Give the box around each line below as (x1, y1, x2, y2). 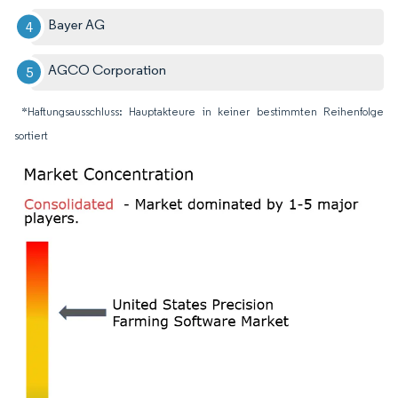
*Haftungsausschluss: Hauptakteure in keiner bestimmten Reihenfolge (21, 104, 384, 118)
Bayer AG (48, 15, 106, 33)
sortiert (14, 128, 48, 142)
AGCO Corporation (48, 60, 167, 78)
